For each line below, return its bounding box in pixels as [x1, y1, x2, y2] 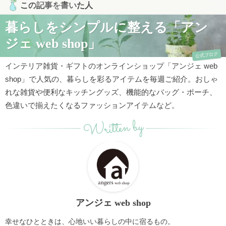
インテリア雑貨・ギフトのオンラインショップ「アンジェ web [5, 62, 217, 70]
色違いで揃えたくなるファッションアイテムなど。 [5, 101, 179, 109]
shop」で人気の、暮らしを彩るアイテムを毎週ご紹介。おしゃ [5, 75, 218, 83]
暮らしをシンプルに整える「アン [5, 20, 208, 35]
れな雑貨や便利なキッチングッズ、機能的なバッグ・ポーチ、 [5, 88, 217, 96]
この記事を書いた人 [20, 1, 93, 10]
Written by [82, 115, 144, 143]
